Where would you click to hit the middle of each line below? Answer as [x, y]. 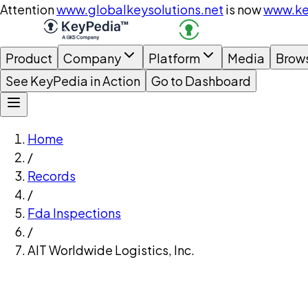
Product [29, 58]
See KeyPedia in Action [73, 81]
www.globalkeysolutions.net [140, 9]
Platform [174, 58]
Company [92, 58]
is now [243, 9]
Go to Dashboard [201, 81]
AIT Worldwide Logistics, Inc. [111, 250]
